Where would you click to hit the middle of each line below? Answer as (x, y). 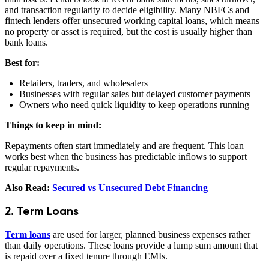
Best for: (22, 62)
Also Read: (27, 187)
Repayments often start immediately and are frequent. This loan (124, 145)
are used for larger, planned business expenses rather (150, 235)
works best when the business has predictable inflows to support (126, 156)
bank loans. (26, 42)
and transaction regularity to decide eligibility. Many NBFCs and (127, 10)
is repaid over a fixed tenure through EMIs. (86, 256)
